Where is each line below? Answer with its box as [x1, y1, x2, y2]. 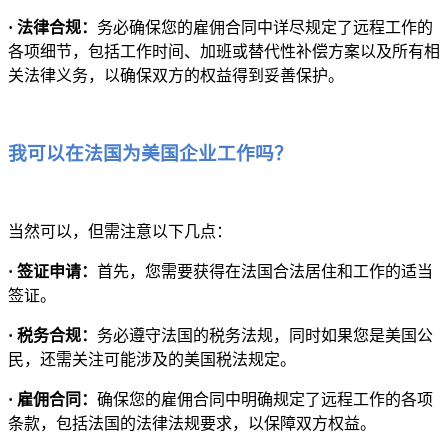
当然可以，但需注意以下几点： [8, 223, 232, 241]
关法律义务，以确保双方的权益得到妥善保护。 [8, 66, 344, 84]
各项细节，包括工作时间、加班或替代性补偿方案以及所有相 [8, 42, 440, 60]
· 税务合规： [8, 327, 97, 345]
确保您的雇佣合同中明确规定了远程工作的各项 [97, 391, 433, 409]
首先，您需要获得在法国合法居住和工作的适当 [97, 263, 433, 281]
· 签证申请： [8, 263, 97, 281]
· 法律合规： [8, 18, 97, 36]
